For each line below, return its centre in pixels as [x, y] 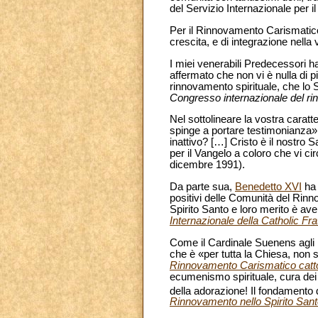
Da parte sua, [202, 186]
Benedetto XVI [268, 186]
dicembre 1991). [207, 165]
